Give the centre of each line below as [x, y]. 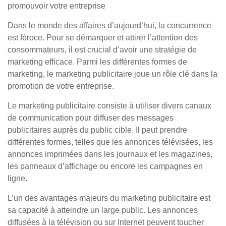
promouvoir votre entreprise [56, 6]
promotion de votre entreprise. [61, 86]
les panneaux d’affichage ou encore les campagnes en [105, 166]
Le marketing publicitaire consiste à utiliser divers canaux [109, 106]
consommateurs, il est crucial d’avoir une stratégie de [102, 50]
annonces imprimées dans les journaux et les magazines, [110, 154]
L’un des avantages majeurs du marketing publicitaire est [109, 198]
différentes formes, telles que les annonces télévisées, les [110, 142]
